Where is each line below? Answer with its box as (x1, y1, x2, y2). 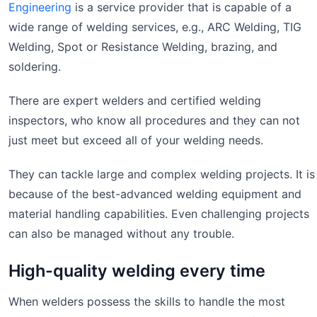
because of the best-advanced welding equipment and (8, 187, 301, 202)
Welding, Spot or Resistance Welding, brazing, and (8, 40, 277, 54)
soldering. (8, 59, 61, 74)
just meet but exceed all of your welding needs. (8, 133, 263, 148)
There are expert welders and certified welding (8, 93, 261, 108)
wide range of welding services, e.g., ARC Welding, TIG (8, 20, 301, 35)
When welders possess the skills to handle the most (8, 294, 285, 309)
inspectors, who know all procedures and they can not (8, 113, 300, 128)
